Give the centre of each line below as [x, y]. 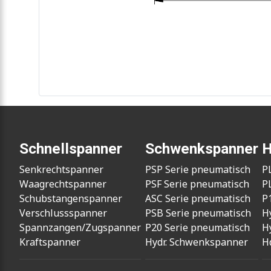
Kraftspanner [50, 242]
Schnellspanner [71, 149]
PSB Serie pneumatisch [198, 213]
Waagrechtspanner [63, 184]
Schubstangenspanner [71, 199]
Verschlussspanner [63, 213]
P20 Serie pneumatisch [197, 228]
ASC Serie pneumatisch [198, 199]
